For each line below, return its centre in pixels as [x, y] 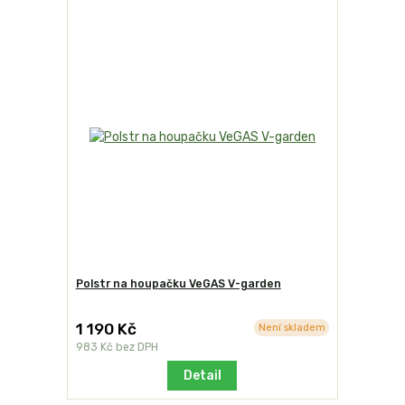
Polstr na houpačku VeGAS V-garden [178, 284]
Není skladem [292, 328]
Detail [202, 376]
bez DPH [137, 348]
